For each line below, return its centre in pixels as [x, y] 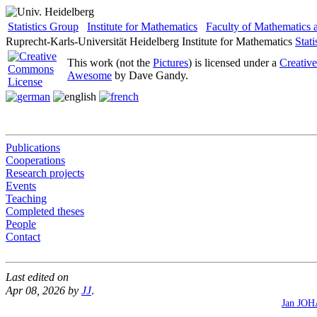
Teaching [26, 198]
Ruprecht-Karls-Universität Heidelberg [92, 41]
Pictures [171, 63]
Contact [23, 237]
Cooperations [35, 160]
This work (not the [110, 63]
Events [21, 186]
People [21, 224]
